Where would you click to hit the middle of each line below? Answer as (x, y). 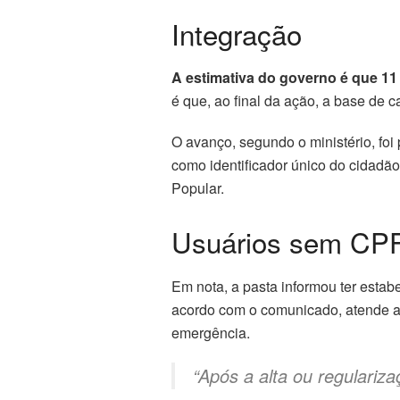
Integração (237, 33)
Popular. (198, 188)
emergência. (211, 332)
